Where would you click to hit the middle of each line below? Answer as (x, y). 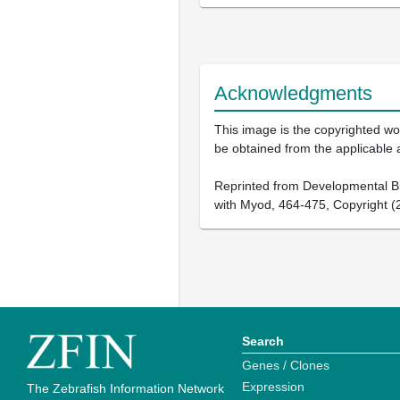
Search (263, 342)
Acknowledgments (293, 94)
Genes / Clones (286, 366)
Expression (273, 387)
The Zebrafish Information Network (125, 389)
